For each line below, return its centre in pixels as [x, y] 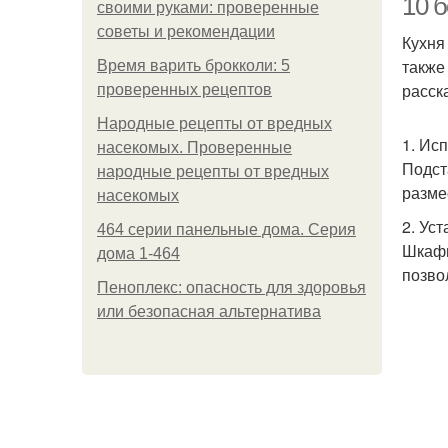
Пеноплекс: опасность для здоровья [231, 287]
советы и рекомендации [186, 31]
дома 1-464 [138, 253]
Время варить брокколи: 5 [193, 65]
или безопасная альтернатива [209, 311]
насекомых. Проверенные [194, 147]
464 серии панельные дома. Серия [226, 229]
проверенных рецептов [184, 89]
